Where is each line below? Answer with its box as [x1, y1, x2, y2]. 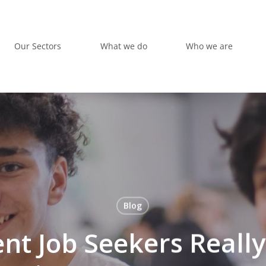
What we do [100, 40, 147, 52]
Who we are [185, 40, 233, 52]
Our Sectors [14, 40, 62, 52]
